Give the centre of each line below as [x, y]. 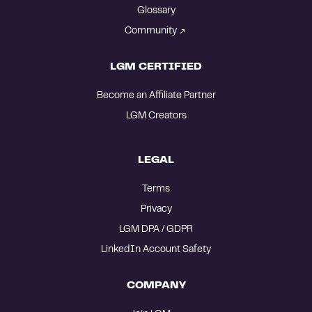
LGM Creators [156, 116]
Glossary [156, 11]
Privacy [156, 209]
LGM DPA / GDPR [156, 229]
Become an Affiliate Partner [156, 96]
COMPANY [156, 285]
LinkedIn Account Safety [156, 250]
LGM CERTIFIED [156, 67]
